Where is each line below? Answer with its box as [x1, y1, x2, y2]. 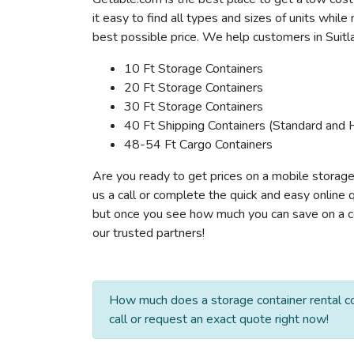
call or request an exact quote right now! [109, 310, 329, 328]
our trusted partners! [92, 224, 205, 242]
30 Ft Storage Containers [124, 97, 263, 115]
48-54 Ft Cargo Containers [124, 135, 273, 153]
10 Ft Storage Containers [124, 59, 263, 77]
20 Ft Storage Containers [124, 78, 263, 96]
